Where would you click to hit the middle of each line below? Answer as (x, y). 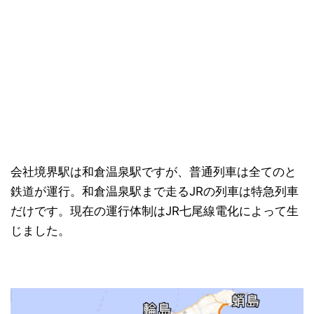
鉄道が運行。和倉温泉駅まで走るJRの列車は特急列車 (155, 191)
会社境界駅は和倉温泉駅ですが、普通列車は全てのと (153, 171)
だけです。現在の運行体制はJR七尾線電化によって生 (155, 211)
